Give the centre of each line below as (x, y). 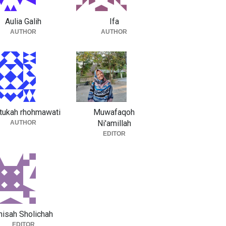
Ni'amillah (114, 123)
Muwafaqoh (114, 112)
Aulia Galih (23, 21)
